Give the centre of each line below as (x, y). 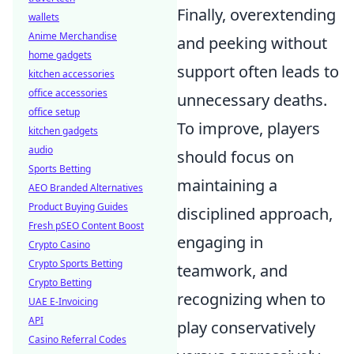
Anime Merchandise (73, 36)
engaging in (220, 243)
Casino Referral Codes (77, 339)
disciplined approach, (255, 214)
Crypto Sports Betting (75, 264)
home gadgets (60, 55)
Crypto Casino (59, 245)
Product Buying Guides (78, 207)
